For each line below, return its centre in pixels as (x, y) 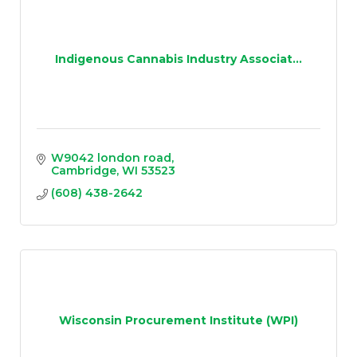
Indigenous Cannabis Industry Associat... (178, 59)
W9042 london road (111, 158)
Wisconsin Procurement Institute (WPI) (178, 320)
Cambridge (83, 171)
